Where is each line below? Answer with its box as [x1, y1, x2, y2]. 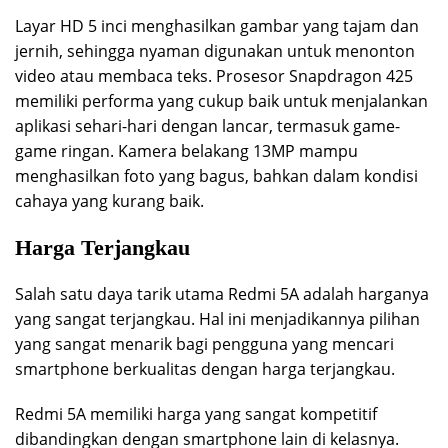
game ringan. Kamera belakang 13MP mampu [15, 139, 358, 162]
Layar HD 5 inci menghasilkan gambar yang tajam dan [15, 14, 419, 37]
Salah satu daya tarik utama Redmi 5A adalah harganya [15, 282, 429, 305]
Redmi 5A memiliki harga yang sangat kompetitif [15, 402, 377, 425]
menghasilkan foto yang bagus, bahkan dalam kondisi [15, 164, 418, 187]
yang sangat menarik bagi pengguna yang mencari [15, 332, 394, 355]
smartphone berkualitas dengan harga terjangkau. [15, 357, 395, 380]
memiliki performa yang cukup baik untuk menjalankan [15, 89, 428, 112]
